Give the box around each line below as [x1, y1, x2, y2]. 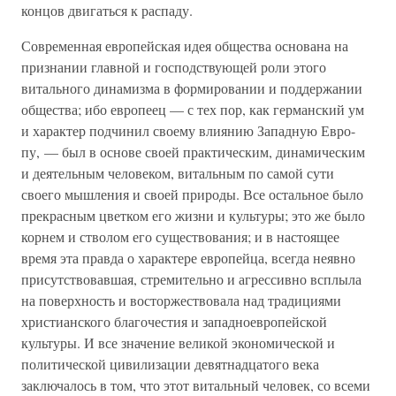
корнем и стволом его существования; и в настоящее [21, 227, 339, 246]
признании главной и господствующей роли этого [21, 57, 326, 76]
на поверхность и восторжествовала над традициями [21, 291, 341, 309]
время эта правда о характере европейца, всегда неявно [21, 248, 355, 267]
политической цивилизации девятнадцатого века [21, 354, 319, 373]
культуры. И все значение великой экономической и [21, 333, 335, 352]
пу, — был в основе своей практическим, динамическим [21, 142, 365, 161]
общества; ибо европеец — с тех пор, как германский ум [21, 100, 364, 118]
